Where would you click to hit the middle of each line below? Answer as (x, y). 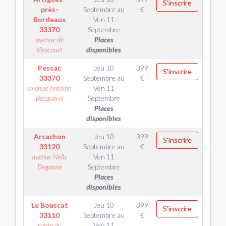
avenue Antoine (49, 88)
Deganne (49, 167)
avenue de (49, 40)
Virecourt (49, 50)
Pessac (49, 68)
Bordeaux (49, 19)
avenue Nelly (49, 157)
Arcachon (49, 136)
